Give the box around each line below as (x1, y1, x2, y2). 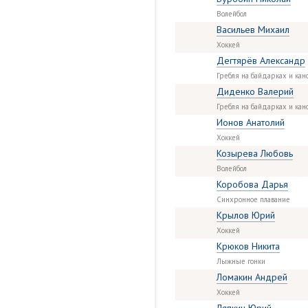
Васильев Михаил (217, 23, 289, 36)
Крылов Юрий (217, 209, 275, 221)
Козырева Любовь (217, 147, 293, 159)
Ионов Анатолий (217, 116, 285, 129)
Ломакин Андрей (217, 271, 287, 283)
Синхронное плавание (217, 195, 290, 204)
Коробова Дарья (217, 178, 288, 190)
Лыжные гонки (217, 256, 265, 266)
